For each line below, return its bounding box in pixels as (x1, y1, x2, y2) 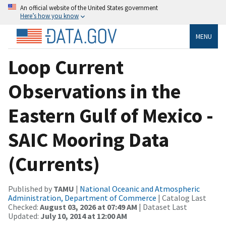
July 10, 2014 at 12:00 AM (40, 210, 127, 221)
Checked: (8, 201, 40, 212)
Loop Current (8, 54, 124, 80)
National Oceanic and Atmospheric (80, 183, 200, 194)
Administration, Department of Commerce (8, 192, 156, 203)
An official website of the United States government (20, 4, 158, 12)
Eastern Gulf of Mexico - (8, 102, 213, 128)
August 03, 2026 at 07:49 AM (40, 201, 137, 212)
